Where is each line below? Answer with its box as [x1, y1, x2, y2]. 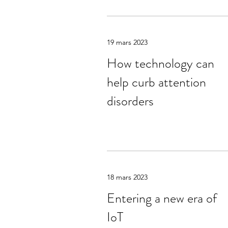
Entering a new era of [107, 189, 217, 208]
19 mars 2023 [107, 38, 148, 47]
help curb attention [107, 73, 206, 92]
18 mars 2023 [107, 173, 148, 182]
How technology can [107, 54, 214, 73]
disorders [107, 92, 154, 110]
